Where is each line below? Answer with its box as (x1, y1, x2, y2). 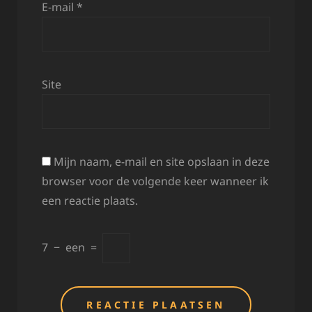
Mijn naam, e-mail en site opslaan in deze (54, 154, 270, 170)
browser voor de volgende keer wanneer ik (42, 173, 269, 189)
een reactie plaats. (42, 193, 138, 209)
